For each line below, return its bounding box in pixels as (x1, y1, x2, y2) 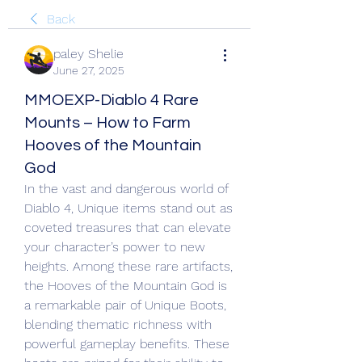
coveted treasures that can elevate (24, 220, 231, 235)
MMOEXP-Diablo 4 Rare (24, 92, 199, 108)
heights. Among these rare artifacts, (24, 259, 233, 274)
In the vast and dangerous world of (24, 181, 228, 196)
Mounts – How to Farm (24, 115, 191, 131)
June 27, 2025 (53, 64, 124, 77)
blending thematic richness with (24, 317, 212, 332)
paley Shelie (53, 46, 124, 61)
